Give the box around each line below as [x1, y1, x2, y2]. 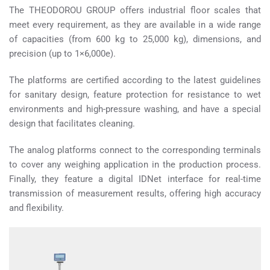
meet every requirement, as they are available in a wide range [9, 19, 261, 31]
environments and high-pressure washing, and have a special [9, 104, 261, 115]
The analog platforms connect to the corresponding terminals [9, 145, 261, 156]
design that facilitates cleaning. [9, 118, 135, 130]
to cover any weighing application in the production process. [9, 159, 261, 171]
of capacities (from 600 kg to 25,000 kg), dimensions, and [9, 34, 261, 45]
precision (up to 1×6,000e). [9, 48, 116, 60]
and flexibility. [9, 202, 64, 214]
